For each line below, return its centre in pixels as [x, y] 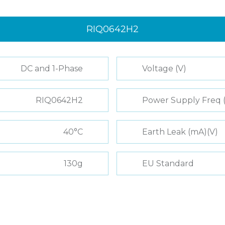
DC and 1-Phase [52, 69]
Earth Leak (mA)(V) [180, 132]
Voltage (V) [164, 69]
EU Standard [168, 163]
